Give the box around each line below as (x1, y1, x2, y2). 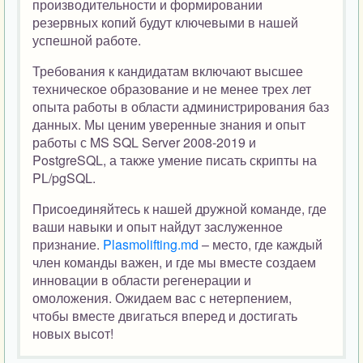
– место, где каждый (199, 235, 322, 254)
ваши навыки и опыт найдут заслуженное (32, 217, 283, 236)
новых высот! (32, 324, 113, 343)
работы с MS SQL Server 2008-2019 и (32, 133, 256, 152)
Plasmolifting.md (103, 235, 199, 254)
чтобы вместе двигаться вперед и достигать (32, 306, 297, 325)
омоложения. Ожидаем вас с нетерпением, (32, 288, 292, 307)
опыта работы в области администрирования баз (32, 97, 329, 116)
